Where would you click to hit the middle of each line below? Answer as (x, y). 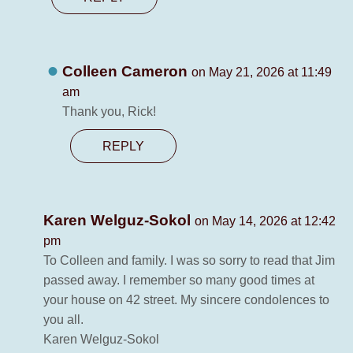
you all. (63, 320)
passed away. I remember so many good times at (179, 281)
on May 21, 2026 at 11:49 (262, 72)
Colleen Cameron (127, 72)
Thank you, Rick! (110, 112)
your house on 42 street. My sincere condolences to (186, 300)
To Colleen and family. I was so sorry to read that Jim (189, 261)
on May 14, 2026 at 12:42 (265, 221)
